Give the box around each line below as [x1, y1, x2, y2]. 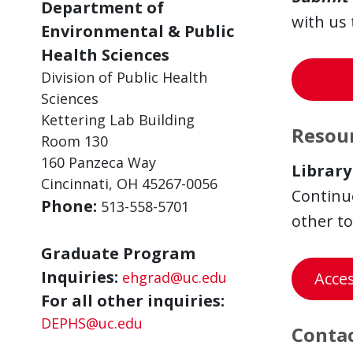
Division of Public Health [41, 68, 207, 87]
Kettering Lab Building [41, 110, 195, 129]
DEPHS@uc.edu [41, 314, 143, 333]
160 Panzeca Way [41, 153, 156, 172]
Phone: [41, 195, 97, 217]
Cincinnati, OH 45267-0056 [41, 174, 217, 193]
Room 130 [41, 132, 108, 150]
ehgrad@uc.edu [122, 268, 227, 287]
